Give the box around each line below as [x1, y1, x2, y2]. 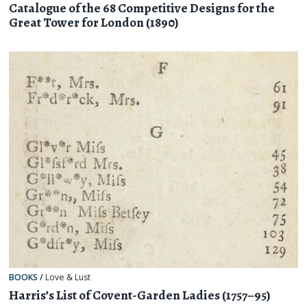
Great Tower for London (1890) [9, 14, 180, 32]
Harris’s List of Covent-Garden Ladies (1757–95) [9, 286, 271, 304]
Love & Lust [45, 271, 91, 284]
